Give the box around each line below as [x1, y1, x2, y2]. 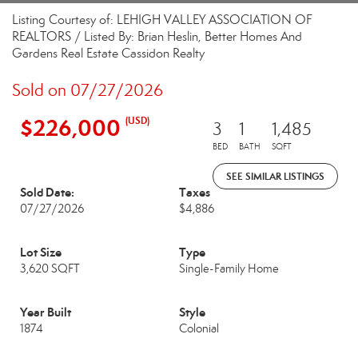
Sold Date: [20, 185, 74, 200]
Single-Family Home [179, 261, 279, 276]
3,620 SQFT [20, 261, 80, 276]
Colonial [179, 321, 219, 336]
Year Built [20, 304, 71, 320]
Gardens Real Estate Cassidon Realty [12, 46, 205, 61]
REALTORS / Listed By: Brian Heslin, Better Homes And [12, 29, 302, 44]
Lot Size [20, 245, 62, 260]
